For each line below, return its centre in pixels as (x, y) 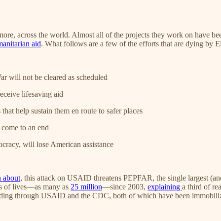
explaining (165, 187)
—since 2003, (125, 187)
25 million (86, 187)
